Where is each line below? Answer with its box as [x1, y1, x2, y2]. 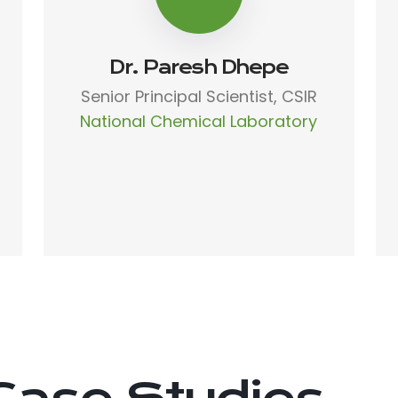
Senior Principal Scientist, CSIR [80, 84, 317, 107]
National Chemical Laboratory [80, 109, 318, 132]
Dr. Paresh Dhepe [109, 55, 289, 78]
